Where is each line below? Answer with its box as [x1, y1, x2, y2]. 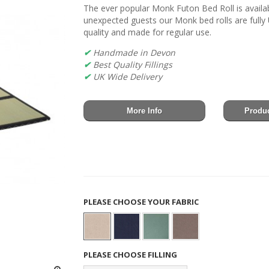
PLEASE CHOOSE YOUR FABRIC [83, 196, 201, 207]
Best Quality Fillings [91, 58, 172, 70]
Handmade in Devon [93, 46, 175, 58]
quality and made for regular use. [83, 26, 211, 38]
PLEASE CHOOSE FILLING [83, 249, 179, 260]
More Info [127, 106, 163, 115]
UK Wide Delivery [91, 70, 162, 82]
